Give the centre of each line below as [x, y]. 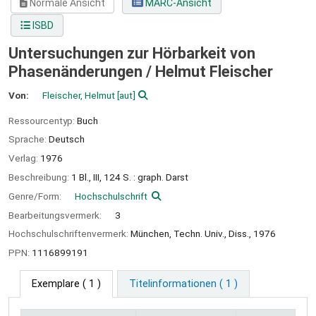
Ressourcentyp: [43, 120]
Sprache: [29, 139]
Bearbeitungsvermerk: [56, 215]
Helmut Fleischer [214, 72]
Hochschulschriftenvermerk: [69, 234]
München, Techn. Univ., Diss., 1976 [203, 234]
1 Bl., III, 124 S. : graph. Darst [130, 177]
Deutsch [67, 139]
